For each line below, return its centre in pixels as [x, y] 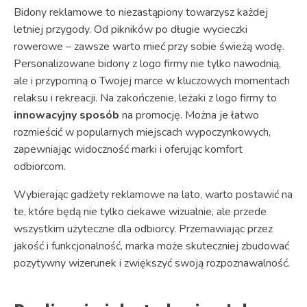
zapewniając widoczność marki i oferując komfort [128, 149]
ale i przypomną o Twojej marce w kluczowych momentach [152, 81]
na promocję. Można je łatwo [189, 115]
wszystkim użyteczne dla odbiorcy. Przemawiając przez [143, 229]
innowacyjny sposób [66, 115]
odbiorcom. [40, 166]
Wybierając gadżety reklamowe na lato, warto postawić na [153, 194]
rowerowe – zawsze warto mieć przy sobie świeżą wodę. [149, 46]
